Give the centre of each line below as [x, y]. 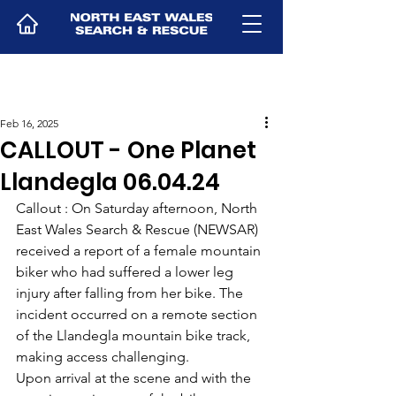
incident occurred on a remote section [138, 314]
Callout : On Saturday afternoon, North [138, 208]
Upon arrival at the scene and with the [135, 378]
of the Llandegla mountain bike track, [135, 335]
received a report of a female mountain [140, 251]
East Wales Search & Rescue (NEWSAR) [139, 229]
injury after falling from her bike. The [131, 293]
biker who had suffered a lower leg [126, 272]
